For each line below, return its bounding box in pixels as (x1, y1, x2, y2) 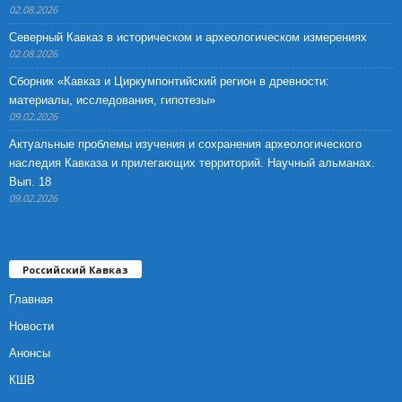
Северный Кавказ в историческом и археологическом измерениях (9, 30, 367, 44)
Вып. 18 (9, 174, 51, 188)
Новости (9, 319, 54, 333)
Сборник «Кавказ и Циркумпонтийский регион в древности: (9, 74, 329, 88)
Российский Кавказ (22, 262, 128, 276)
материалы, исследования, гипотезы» (9, 92, 215, 107)
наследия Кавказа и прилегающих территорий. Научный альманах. (9, 155, 375, 170)
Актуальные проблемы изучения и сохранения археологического (9, 136, 362, 151)
